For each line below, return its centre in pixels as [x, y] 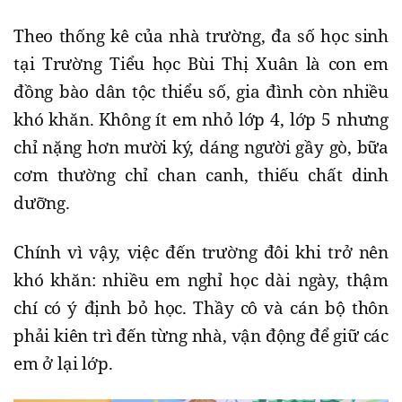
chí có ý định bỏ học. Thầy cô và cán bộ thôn [201, 307]
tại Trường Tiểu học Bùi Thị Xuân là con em [201, 63]
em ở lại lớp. [63, 363]
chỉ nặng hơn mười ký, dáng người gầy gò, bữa [201, 147]
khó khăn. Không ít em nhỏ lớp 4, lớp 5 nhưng [201, 119]
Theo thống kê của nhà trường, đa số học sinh [201, 35]
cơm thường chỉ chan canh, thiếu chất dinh [201, 175]
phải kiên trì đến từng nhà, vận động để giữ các [201, 335]
